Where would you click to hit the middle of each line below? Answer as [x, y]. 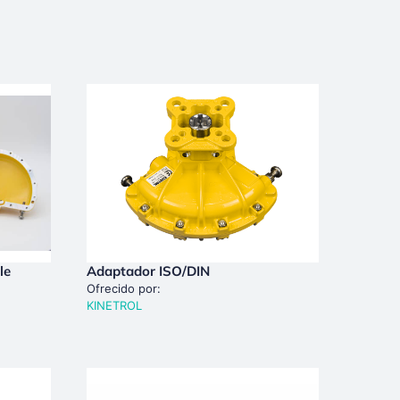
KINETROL [114, 305]
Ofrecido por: [123, 288]
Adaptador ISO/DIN [148, 271]
